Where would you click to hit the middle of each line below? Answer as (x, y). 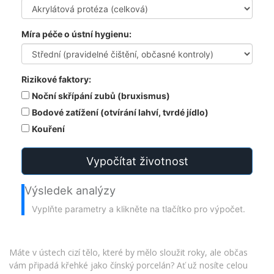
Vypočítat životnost (137, 161)
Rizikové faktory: (56, 80)
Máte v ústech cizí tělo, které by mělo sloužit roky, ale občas (128, 253)
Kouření (48, 129)
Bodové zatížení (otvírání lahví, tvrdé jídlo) (120, 113)
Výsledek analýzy (70, 191)
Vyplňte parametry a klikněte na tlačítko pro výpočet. (139, 209)
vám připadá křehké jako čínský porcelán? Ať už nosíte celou (128, 265)
